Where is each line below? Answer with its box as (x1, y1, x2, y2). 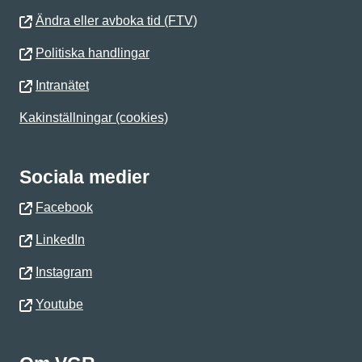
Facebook (36, 200, 93, 214)
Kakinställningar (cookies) (19, 111, 168, 124)
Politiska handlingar (36, 46, 149, 60)
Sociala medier (19, 166, 149, 187)
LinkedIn (36, 233, 85, 246)
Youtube (36, 297, 83, 311)
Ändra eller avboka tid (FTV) (36, 14, 197, 27)
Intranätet (36, 78, 89, 92)
